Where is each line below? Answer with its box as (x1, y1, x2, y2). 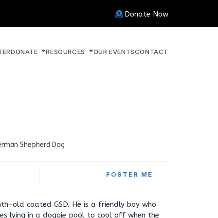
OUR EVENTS (93, 47, 135, 55)
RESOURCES (46, 47, 87, 55)
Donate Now (125, 10, 168, 18)
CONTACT (134, 47, 168, 55)
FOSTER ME (106, 170, 153, 178)
